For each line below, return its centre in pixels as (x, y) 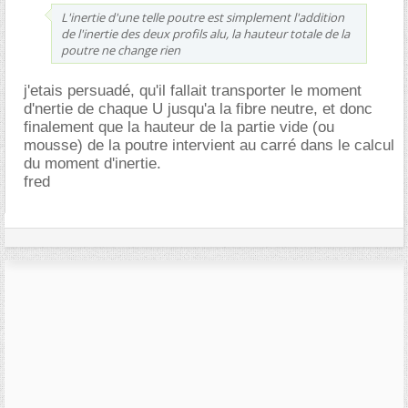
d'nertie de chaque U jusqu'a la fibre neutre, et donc (198, 108)
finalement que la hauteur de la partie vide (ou (179, 127)
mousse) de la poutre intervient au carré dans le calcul (209, 145)
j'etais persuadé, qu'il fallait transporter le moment (193, 90)
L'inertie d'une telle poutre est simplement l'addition (203, 17)
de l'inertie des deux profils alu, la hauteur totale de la (205, 33)
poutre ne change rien (121, 50)
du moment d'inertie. (92, 163)
